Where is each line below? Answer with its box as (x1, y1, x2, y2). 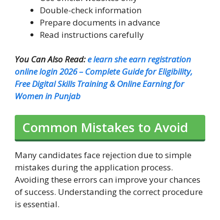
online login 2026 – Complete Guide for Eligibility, (15, 66, 192, 78)
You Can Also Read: (15, 54, 87, 65)
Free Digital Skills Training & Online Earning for (15, 78, 184, 90)
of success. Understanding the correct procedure (15, 186, 203, 197)
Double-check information (40, 4, 141, 16)
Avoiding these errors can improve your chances (15, 173, 200, 185)
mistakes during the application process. (15, 161, 173, 173)
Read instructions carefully (40, 28, 144, 40)
